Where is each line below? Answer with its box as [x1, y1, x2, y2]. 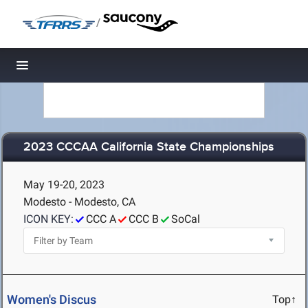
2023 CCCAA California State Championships [23, 140, 274, 155]
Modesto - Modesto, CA [23, 195, 135, 208]
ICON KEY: [23, 212, 74, 225]
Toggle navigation [23, 62, 115, 76]
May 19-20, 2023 [23, 178, 104, 191]
